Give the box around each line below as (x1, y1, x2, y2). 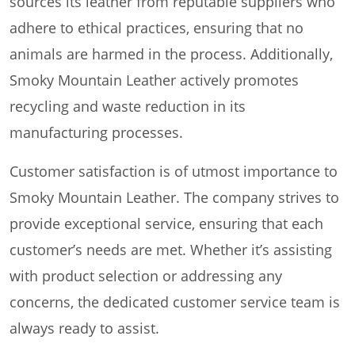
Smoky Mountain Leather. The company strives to (10, 188, 339, 208)
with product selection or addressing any (10, 266, 282, 286)
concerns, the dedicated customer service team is (10, 292, 340, 312)
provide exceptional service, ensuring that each (10, 214, 323, 234)
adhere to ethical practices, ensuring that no (10, 18, 303, 38)
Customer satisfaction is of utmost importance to (10, 162, 338, 181)
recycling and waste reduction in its (10, 97, 246, 116)
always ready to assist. (10, 319, 159, 338)
